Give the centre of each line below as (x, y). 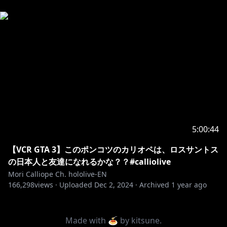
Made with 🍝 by (97, 220)
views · (46, 185)
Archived (154, 185)
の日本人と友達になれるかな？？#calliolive (89, 162)
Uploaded (76, 185)
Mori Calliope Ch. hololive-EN (58, 174)
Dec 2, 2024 (114, 185)
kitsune (145, 220)
